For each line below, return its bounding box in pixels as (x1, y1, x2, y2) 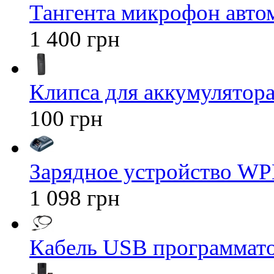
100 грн (29, 105, 103, 131)
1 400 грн (29, 26, 120, 51)
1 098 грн (29, 185, 120, 210)
